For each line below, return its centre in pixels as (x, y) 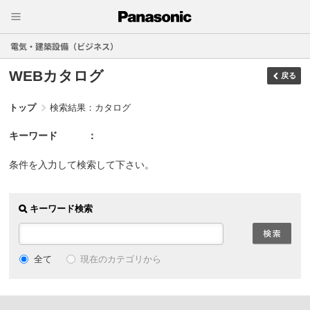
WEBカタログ (57, 76)
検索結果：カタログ (91, 108)
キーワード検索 (61, 209)
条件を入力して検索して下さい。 (82, 164)
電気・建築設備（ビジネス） (64, 46)
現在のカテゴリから (120, 259)
